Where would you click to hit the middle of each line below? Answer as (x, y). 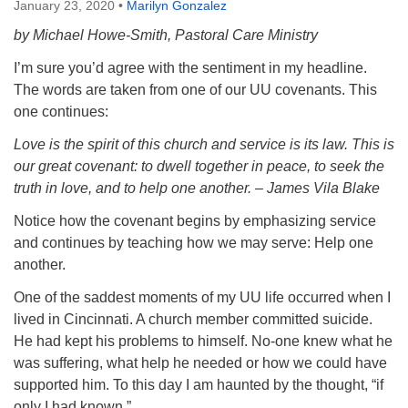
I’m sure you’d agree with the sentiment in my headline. (190, 68)
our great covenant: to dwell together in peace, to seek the (199, 166)
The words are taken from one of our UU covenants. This (195, 90)
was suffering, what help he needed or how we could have (200, 363)
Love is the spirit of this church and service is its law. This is (204, 144)
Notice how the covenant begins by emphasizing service (195, 221)
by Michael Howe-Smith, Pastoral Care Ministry (166, 35)
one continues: (61, 112)
